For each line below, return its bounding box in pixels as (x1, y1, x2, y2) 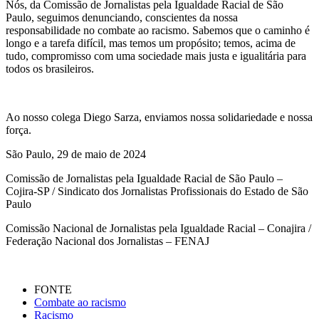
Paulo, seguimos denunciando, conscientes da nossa (6, 11, 238, 23)
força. (6, 123, 31, 136)
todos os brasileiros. (6, 62, 94, 75)
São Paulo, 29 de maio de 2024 (6, 147, 146, 160)
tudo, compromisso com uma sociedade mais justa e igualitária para (6, 49, 306, 62)
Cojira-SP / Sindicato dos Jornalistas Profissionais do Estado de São (6, 184, 308, 197)
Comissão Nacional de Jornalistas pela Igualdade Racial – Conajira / (6, 221, 311, 234)
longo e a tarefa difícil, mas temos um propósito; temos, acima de (6, 36, 296, 49)
